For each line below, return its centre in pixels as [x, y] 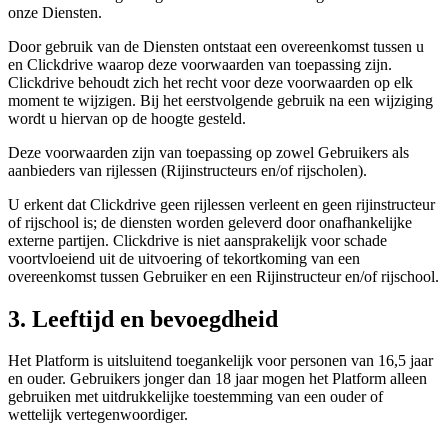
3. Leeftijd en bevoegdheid [143, 318]
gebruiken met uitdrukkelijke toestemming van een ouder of [195, 397]
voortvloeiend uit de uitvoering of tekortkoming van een [184, 258]
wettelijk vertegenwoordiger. [98, 415]
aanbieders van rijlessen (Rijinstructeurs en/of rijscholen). [187, 170]
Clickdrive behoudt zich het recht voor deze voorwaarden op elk [210, 82]
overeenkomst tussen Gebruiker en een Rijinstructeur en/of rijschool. [223, 276]
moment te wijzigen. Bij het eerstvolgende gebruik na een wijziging [220, 100]
